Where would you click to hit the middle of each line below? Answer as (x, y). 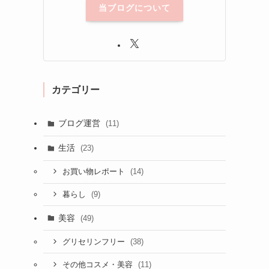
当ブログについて (134, 8)
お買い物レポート (95, 172)
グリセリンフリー (95, 242)
